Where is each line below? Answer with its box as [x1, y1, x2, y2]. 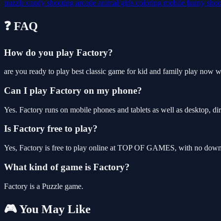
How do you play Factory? [4, 47, 113, 58]
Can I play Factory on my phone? [4, 85, 142, 96]
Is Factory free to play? [4, 123, 98, 134]
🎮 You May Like [4, 203, 91, 216]
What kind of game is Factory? [4, 161, 130, 172]
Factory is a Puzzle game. [4, 182, 83, 190]
